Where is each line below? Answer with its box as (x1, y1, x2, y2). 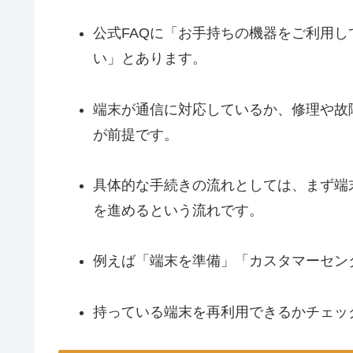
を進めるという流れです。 (92, 202, 263, 218)
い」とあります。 (92, 50, 206, 67)
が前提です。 (92, 126, 178, 143)
